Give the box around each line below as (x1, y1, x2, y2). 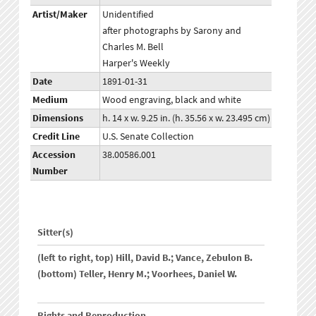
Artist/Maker (32, 7, 88, 20)
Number (32, 164, 68, 177)
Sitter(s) (37, 225, 74, 238)
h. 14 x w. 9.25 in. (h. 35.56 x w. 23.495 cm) (102, 111, 271, 124)
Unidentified (102, 7, 154, 20)
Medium (32, 92, 68, 106)
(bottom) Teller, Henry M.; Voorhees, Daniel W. (37, 267, 238, 280)
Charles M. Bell (102, 39, 164, 53)
